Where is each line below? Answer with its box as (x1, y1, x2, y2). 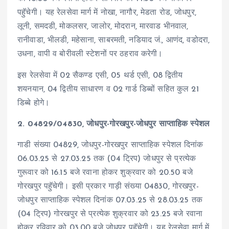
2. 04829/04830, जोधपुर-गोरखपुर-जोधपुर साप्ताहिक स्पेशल (17, 120, 210, 128)
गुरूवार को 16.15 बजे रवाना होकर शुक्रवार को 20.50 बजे (17, 168, 193, 177)
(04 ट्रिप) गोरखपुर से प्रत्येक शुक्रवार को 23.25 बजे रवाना (17, 210, 202, 218)
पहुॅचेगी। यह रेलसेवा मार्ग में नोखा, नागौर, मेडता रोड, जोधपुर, (17, 9, 196, 17)
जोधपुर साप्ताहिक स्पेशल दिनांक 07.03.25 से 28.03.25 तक (17, 196, 202, 204)
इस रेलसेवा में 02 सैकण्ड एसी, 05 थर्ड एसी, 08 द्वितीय (17, 71, 183, 80)
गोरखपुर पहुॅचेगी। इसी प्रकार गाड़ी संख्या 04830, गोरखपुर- (17, 182, 199, 191)
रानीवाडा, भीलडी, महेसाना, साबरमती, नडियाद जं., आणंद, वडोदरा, (17, 36, 210, 45)
